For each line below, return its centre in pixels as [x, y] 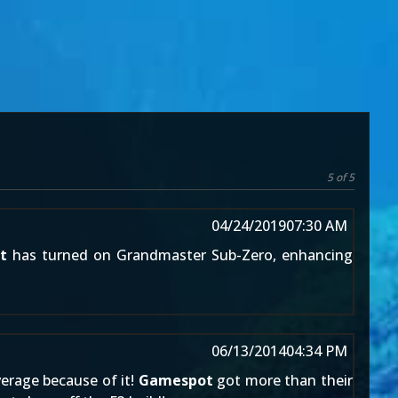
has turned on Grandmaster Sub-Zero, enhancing [180, 255]
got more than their [283, 380]
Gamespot [175, 380]
